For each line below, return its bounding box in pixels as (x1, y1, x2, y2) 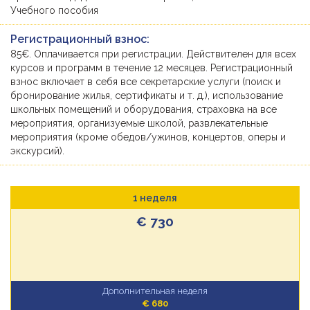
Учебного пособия (10, 4, 98, 16)
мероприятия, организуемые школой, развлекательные (10, 117, 268, 129)
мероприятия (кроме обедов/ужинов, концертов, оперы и (10, 131, 286, 143)
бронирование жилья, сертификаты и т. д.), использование (10, 89, 283, 101)
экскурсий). (10, 145, 64, 156)
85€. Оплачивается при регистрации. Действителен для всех (10, 48, 296, 60)
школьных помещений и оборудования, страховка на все (10, 103, 277, 115)
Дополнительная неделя (102, 285, 208, 296)
